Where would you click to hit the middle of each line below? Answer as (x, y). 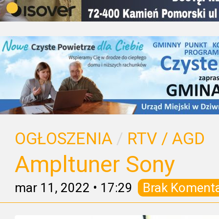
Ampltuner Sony (95, 164)
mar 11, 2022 (52, 188)
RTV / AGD (166, 139)
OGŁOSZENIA (64, 139)
